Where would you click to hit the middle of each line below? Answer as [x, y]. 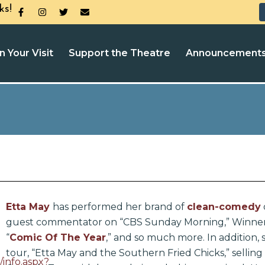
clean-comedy [224, 207]
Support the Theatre [119, 53]
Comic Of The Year [58, 237]
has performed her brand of [120, 207]
